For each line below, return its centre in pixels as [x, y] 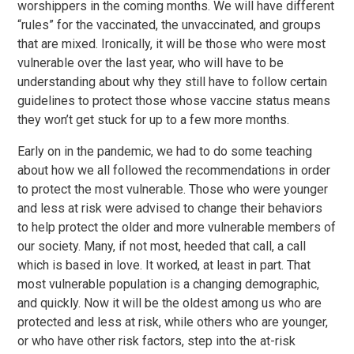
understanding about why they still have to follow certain [173, 82]
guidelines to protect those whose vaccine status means [174, 101]
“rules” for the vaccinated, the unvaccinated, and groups [169, 25]
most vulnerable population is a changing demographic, [169, 284]
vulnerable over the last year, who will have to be [151, 63]
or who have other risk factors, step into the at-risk [157, 341]
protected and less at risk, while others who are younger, [173, 322]
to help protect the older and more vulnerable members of [177, 227]
